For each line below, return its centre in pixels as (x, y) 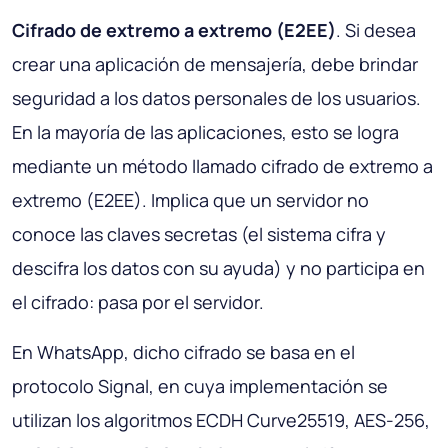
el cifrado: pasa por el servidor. (138, 301)
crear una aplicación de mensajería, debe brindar (215, 63)
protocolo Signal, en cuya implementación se (200, 385)
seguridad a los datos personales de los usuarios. (216, 97)
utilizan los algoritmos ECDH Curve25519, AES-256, (221, 419)
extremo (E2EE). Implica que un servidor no (190, 199)
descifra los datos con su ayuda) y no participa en (218, 267)
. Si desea (376, 29)
